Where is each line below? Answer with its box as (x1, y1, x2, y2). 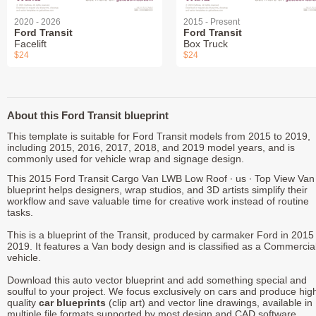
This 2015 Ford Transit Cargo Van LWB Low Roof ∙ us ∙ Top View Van (7, 173, 315, 185)
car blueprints (39, 297, 106, 309)
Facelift (14, 38, 47, 50)
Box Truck (183, 38, 228, 50)
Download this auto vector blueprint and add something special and (7, 274, 307, 286)
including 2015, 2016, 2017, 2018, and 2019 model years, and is (7, 142, 295, 154)
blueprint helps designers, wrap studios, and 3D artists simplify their (7, 184, 308, 196)
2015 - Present (183, 17, 240, 28)
